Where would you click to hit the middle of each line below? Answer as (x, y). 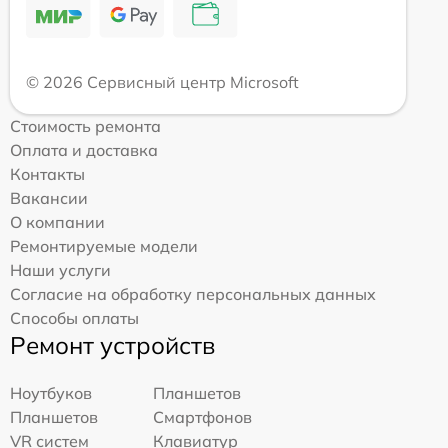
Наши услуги (60, 269)
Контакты (47, 173)
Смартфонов (203, 416)
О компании (57, 221)
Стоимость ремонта (85, 125)
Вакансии (49, 197)
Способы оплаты (74, 317)
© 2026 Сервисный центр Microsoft (162, 81)
